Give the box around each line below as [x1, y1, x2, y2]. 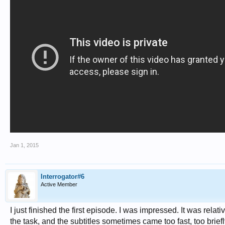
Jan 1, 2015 [10, 142, 39, 148]
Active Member [41, 181, 77, 187]
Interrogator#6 [41, 173, 84, 180]
